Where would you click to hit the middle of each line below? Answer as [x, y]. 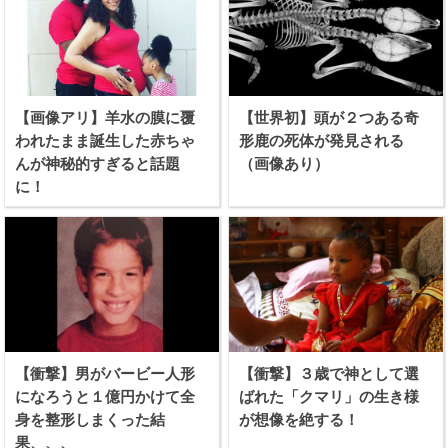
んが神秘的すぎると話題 [98, 164]
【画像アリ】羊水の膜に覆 [105, 118]
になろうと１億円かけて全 [105, 396]
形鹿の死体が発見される [322, 141]
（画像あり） [284, 164]
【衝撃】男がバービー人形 [105, 373]
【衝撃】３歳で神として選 [329, 373]
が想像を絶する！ [299, 419]
